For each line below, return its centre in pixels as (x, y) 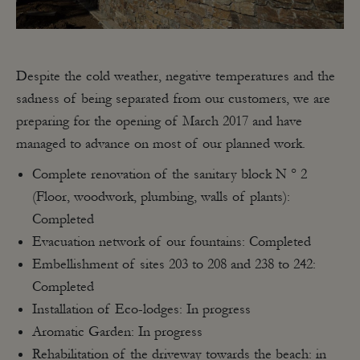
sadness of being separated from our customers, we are (173, 98)
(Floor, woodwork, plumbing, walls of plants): (161, 196)
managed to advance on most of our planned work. (161, 143)
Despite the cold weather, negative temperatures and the (176, 76)
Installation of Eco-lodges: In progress (141, 309)
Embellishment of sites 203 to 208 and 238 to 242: (174, 264)
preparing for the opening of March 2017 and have (159, 121)
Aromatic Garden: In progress (117, 331)
